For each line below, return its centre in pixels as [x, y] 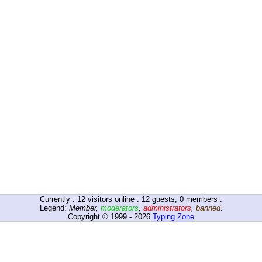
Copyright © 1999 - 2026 [110, 217]
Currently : [58, 199]
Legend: [54, 208]
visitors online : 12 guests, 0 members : [154, 199]
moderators [119, 208]
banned [208, 208]
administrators [167, 208]
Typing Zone [173, 217]
